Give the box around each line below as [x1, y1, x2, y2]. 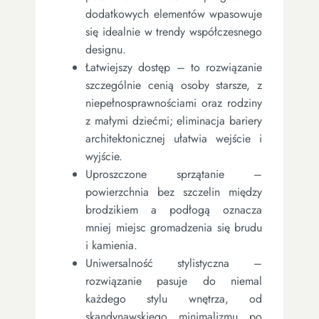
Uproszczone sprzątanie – [85, 165, 262, 182]
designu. [85, 41, 126, 58]
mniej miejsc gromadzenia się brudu [85, 219, 262, 236]
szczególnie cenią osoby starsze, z [85, 76, 262, 93]
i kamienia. [85, 236, 137, 253]
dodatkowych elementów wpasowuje [85, 5, 262, 22]
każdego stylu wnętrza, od [85, 290, 262, 307]
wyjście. [85, 147, 122, 164]
